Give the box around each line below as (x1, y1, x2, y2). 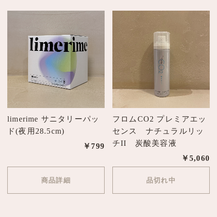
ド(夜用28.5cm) (7, 126, 65, 135)
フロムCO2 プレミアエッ (112, 114, 207, 123)
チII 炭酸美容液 (112, 139, 177, 147)
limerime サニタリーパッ (7, 114, 100, 123)
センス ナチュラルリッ (112, 126, 204, 135)
